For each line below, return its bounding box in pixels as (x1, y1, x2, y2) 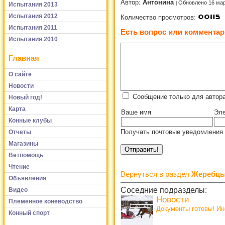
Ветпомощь (9, 151, 43, 159)
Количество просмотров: (121, 13, 198, 21)
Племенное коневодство (9, 197, 82, 205)
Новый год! (9, 93, 42, 101)
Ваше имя (121, 108, 151, 117)
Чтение (9, 163, 30, 170)
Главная (9, 53, 39, 62)
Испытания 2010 (9, 35, 58, 43)
